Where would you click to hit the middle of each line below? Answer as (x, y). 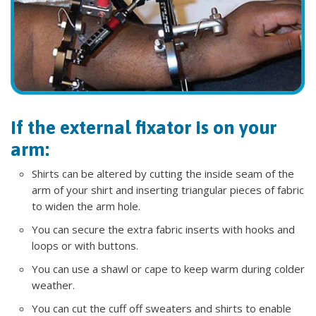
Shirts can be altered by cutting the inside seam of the (163, 174)
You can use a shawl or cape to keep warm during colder (168, 269)
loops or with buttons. (85, 246)
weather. (53, 285)
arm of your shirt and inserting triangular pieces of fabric (168, 190)
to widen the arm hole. (86, 206)
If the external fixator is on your (144, 128)
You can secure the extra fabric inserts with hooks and (163, 230)
